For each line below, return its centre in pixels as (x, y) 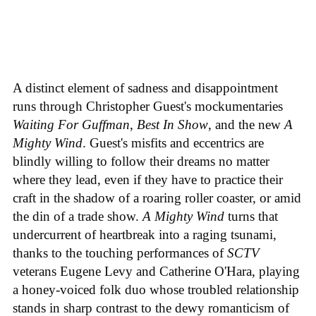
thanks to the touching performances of (120, 253)
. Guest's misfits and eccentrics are (173, 142)
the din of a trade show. (78, 216)
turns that (251, 216)
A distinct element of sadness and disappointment (145, 87)
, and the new (246, 124)
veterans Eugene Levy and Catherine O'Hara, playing (156, 271)
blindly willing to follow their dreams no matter (141, 161)
